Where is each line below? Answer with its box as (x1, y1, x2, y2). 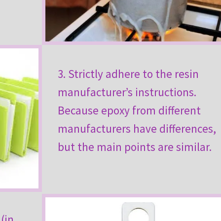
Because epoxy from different (57, 103, 201, 117)
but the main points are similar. (57, 139, 212, 154)
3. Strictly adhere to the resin (57, 66, 199, 81)
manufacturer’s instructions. (57, 84, 196, 99)
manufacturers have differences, (57, 121, 216, 136)
